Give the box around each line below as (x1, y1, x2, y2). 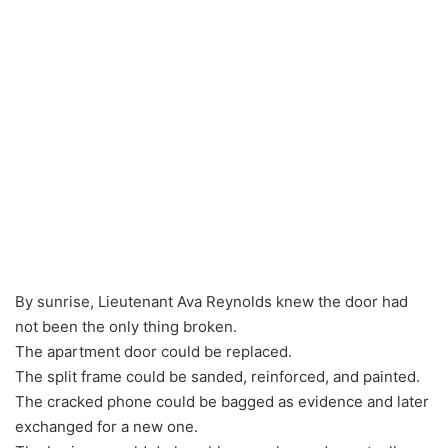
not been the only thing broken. (15, 316, 237, 336)
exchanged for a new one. (15, 416, 198, 436)
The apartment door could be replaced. (15, 341, 292, 361)
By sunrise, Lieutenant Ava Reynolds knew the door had (15, 291, 408, 311)
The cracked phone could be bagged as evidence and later (15, 391, 429, 411)
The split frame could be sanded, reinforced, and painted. (15, 366, 420, 386)
